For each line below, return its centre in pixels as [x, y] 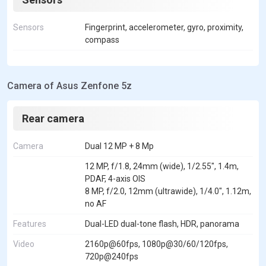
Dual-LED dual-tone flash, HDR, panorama [162, 224]
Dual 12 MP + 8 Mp [119, 146]
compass [102, 39]
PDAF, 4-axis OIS [115, 178]
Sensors [28, 27]
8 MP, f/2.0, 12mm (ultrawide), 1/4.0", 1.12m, [168, 191]
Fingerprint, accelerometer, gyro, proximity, [164, 27]
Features [30, 224]
